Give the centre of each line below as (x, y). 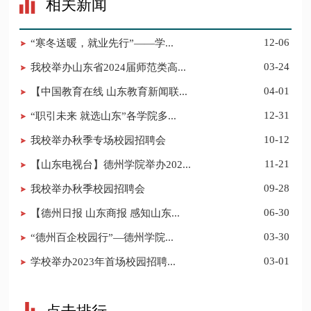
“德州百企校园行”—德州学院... (102, 237)
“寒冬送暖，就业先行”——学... (102, 43)
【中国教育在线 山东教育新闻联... (109, 91)
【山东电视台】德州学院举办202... (111, 164)
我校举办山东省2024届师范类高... (109, 67)
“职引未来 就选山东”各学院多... (104, 116)
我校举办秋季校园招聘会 (88, 188)
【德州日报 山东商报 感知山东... (106, 213)
